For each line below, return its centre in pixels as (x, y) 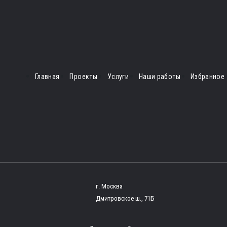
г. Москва (109, 186)
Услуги (118, 76)
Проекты (83, 76)
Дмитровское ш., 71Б (125, 198)
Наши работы (160, 76)
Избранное (207, 76)
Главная (47, 76)
